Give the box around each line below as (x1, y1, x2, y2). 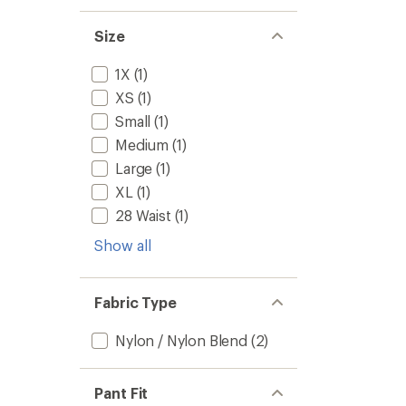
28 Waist (115, 207, 171, 224)
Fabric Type (94, 294, 178, 311)
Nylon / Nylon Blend (115, 332, 247, 349)
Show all (94, 237, 151, 254)
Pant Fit (94, 384, 149, 401)
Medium (115, 136, 169, 153)
